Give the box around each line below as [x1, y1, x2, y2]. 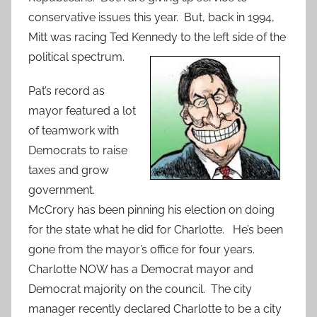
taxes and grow [28, 163, 109, 178]
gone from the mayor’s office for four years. [28, 243, 258, 257]
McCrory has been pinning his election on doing [28, 203, 275, 217]
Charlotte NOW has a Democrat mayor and [28, 263, 253, 277]
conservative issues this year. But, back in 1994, [28, 11, 275, 25]
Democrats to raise [28, 144, 127, 158]
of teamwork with [28, 124, 119, 138]
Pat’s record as [28, 84, 105, 98]
